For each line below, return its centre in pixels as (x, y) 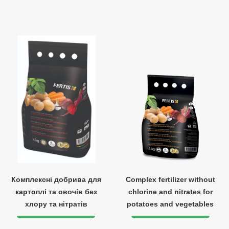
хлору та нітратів (56, 204)
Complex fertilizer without (170, 179)
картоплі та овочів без (56, 192)
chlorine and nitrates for (170, 192)
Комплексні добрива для (56, 179)
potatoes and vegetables (170, 204)
